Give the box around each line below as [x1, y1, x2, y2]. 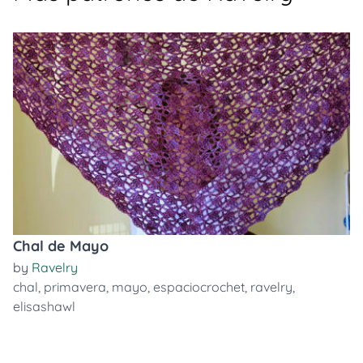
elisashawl [13, 298, 75, 314]
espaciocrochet [153, 279, 245, 295]
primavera [44, 279, 106, 295]
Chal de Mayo [13, 237, 109, 255]
